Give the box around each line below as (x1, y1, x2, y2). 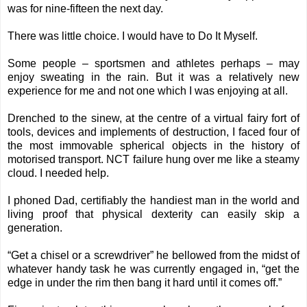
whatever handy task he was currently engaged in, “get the (8, 263, 299, 275)
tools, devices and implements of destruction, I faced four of (8, 126, 299, 138)
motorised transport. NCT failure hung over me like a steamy (8, 153, 299, 166)
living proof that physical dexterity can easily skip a (8, 208, 299, 221)
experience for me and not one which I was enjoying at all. (8, 85, 288, 97)
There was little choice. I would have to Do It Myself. (8, 30, 258, 42)
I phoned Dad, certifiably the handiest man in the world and (8, 195, 299, 207)
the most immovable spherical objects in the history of (8, 140, 299, 152)
